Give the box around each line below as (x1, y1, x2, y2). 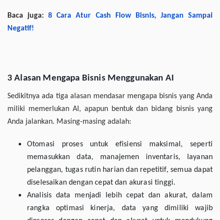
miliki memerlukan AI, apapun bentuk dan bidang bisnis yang (7, 105, 213, 113)
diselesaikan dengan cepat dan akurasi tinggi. (27, 179, 176, 187)
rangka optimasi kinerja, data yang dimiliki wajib (27, 204, 213, 213)
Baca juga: (7, 12, 49, 20)
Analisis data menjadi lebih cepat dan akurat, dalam (27, 192, 213, 200)
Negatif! (7, 25, 34, 33)
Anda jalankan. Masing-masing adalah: (7, 118, 131, 126)
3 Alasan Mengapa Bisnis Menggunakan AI (7, 74, 174, 83)
